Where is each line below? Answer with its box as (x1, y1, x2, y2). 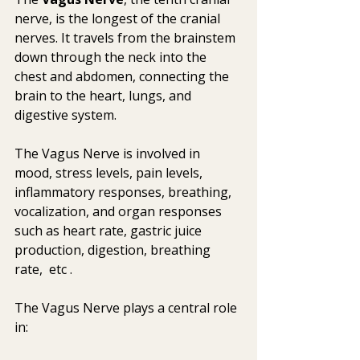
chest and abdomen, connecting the (14, 67, 232, 86)
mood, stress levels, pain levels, (14, 164, 209, 182)
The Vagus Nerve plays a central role (14, 299, 240, 317)
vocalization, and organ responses (14, 202, 228, 221)
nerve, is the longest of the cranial (14, 10, 223, 28)
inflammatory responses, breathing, (14, 183, 235, 202)
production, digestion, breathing (14, 241, 214, 260)
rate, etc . (14, 260, 82, 279)
